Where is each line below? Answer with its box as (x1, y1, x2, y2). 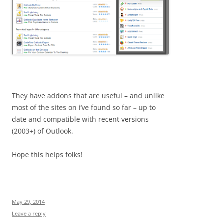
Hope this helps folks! (12, 149, 82, 159)
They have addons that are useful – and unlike (12, 90, 165, 100)
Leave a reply (12, 209, 46, 217)
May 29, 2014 (12, 197, 45, 205)
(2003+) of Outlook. (12, 126, 73, 136)
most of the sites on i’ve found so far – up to (12, 102, 156, 112)
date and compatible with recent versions (12, 114, 149, 124)
